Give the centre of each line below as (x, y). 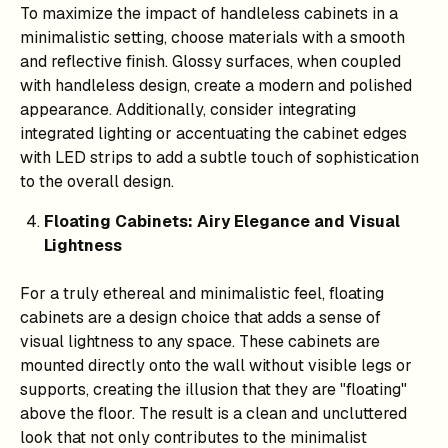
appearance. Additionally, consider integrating (188, 109)
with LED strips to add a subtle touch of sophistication (219, 157)
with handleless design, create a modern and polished (216, 85)
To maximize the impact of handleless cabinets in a (209, 13)
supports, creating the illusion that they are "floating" (213, 389)
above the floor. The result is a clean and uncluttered (213, 413)
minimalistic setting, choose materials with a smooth (212, 37)
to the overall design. (97, 181)
